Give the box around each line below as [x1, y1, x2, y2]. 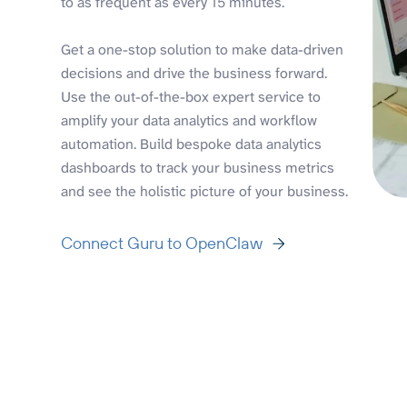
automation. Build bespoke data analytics [61, 134, 323, 154]
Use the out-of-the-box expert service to [61, 86, 322, 106]
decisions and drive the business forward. [61, 63, 328, 83]
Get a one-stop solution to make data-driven [61, 39, 344, 59]
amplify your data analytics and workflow [61, 110, 318, 130]
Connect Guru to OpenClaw [61, 232, 263, 253]
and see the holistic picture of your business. [61, 181, 349, 201]
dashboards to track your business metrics [61, 157, 335, 177]
